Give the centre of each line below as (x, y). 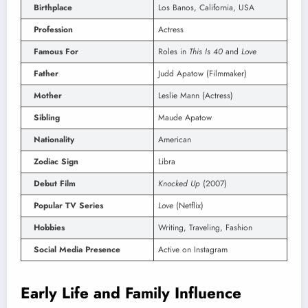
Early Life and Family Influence (131, 293)
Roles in (174, 51)
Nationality (54, 139)
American (175, 139)
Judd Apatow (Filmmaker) (202, 73)
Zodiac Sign (56, 161)
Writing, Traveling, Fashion (205, 227)
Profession (53, 29)
